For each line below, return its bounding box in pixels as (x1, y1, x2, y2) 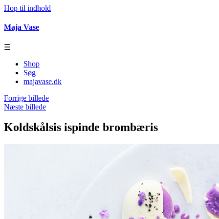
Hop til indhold (4, 4, 51, 12)
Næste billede (4, 102, 46, 111)
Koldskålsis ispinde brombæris (4, 121, 158, 134)
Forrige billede (4, 93, 49, 102)
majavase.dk (23, 77, 62, 86)
